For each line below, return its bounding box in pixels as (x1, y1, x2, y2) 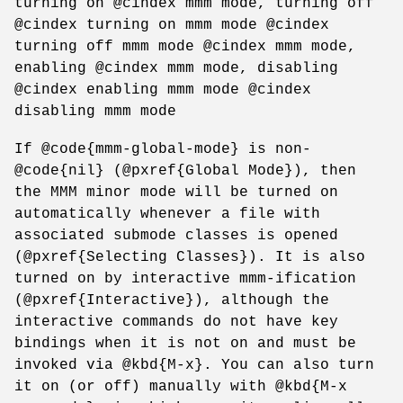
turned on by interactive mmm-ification (14, 270, 356, 287)
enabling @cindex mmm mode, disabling (14, 59, 338, 76)
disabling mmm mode (14, 103, 176, 120)
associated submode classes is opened (14, 227, 338, 244)
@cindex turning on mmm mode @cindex (14, 16, 329, 33)
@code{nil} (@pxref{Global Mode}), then (14, 162, 356, 179)
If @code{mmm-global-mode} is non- (14, 140, 311, 157)
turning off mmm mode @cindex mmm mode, (14, 38, 356, 55)
